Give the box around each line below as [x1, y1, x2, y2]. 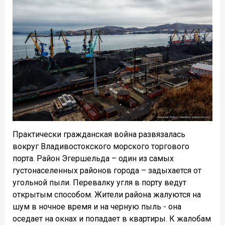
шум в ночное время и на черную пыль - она [13, 202, 181, 212]
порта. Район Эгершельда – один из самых [13, 154, 174, 164]
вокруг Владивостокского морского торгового [13, 142, 189, 152]
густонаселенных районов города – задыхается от [13, 166, 201, 176]
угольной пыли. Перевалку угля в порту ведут [13, 178, 186, 188]
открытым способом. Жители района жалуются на [13, 190, 201, 200]
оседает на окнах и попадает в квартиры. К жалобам [13, 214, 211, 224]
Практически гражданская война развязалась [13, 130, 185, 140]
